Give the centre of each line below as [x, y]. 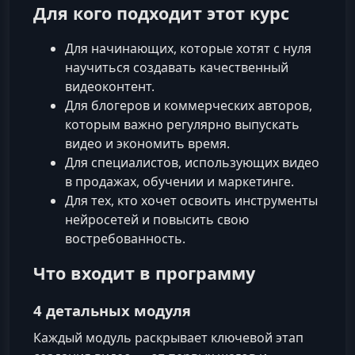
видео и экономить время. [147, 144]
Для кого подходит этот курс [161, 13]
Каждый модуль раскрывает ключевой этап [168, 337]
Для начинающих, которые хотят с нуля [188, 49]
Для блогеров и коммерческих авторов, [189, 106]
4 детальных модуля [112, 310]
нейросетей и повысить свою [157, 220]
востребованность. [125, 239]
